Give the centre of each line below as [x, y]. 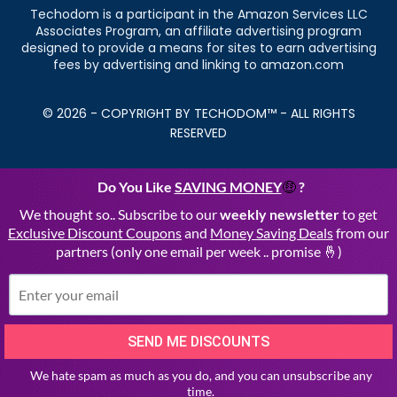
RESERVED [198, 133]
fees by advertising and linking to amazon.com [198, 65]
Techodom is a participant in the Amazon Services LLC [198, 15]
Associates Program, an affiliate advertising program [198, 31]
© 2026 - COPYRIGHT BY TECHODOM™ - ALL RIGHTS [198, 114]
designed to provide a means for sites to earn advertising [198, 48]
